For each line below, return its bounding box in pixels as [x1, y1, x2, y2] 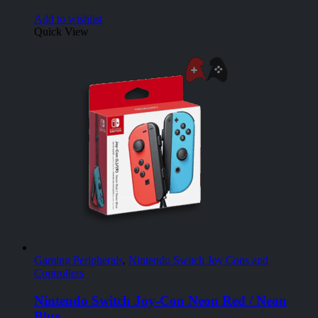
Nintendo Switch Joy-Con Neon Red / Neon [34, 292, 287, 308]
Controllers [34, 266, 84, 279]
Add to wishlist [34, 12, 102, 25]
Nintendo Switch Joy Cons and [128, 253, 268, 266]
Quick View [34, 25, 89, 38]
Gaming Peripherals [34, 253, 123, 266]
